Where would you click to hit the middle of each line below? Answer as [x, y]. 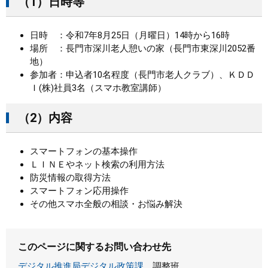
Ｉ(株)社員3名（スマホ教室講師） [98, 88]
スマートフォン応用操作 [79, 191]
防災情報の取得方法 [70, 178]
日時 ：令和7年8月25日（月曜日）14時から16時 [130, 35]
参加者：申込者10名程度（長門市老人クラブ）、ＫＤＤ [142, 75]
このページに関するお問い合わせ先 [95, 247]
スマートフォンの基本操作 [84, 151]
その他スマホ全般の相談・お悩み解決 [106, 204]
